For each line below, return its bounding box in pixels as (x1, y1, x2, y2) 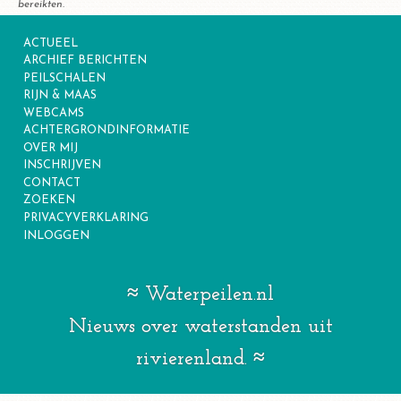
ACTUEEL (23, 37, 79, 49)
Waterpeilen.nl (145, 284, 274, 305)
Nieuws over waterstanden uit (68, 316, 333, 337)
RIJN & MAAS (23, 90, 98, 102)
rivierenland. (136, 348, 247, 370)
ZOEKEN (23, 194, 76, 207)
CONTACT (23, 176, 81, 189)
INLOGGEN (23, 229, 90, 242)
